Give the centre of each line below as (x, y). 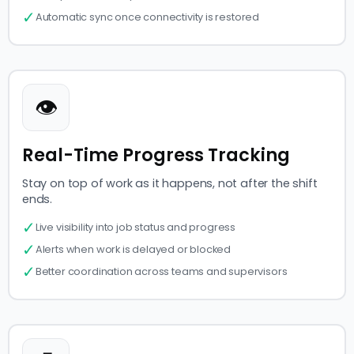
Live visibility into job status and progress (136, 228)
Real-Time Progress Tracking (156, 155)
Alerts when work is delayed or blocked (133, 250)
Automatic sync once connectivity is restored (147, 17)
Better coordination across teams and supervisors (161, 272)
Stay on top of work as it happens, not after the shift (170, 184)
